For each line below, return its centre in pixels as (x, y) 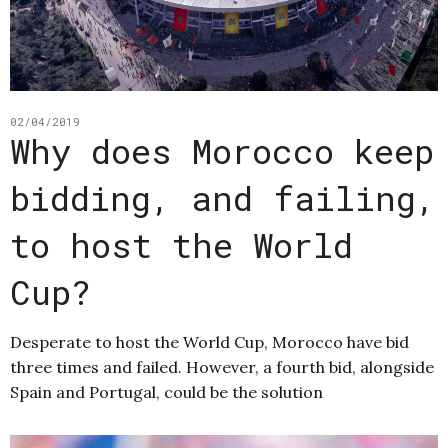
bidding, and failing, (223, 198)
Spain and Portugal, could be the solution (166, 392)
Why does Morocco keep (222, 151)
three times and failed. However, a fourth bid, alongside (222, 367)
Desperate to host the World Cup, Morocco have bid (209, 342)
